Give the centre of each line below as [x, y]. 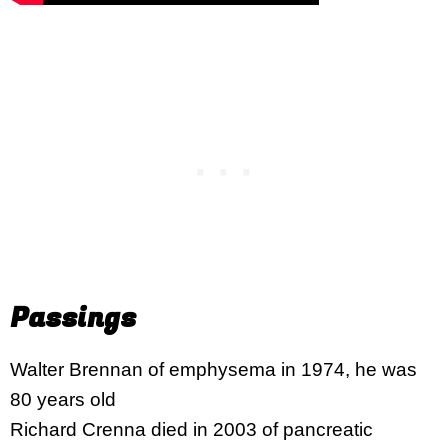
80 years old [63, 399]
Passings [73, 318]
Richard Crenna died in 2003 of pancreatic [191, 429]
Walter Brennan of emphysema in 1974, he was [213, 369]
